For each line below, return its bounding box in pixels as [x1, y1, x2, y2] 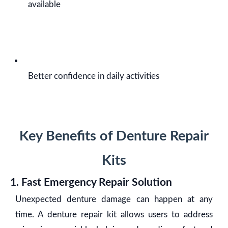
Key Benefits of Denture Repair [19, 129, 209, 143]
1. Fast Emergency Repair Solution [10, 177, 172, 188]
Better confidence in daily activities [28, 72, 159, 80]
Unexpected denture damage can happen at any [15, 195, 213, 204]
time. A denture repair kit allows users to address [15, 210, 213, 219]
